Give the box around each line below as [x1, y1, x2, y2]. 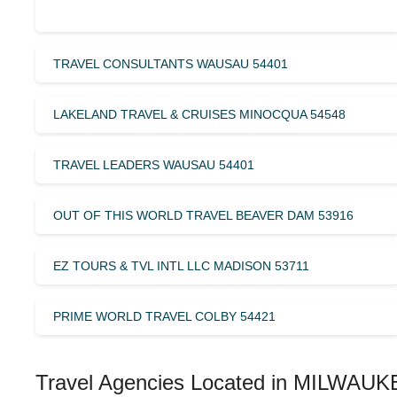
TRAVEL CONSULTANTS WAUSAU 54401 [53, 56, 288, 71]
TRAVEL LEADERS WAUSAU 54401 [53, 157, 254, 172]
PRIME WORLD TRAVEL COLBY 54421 [53, 308, 276, 323]
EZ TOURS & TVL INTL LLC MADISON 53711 [53, 258, 309, 273]
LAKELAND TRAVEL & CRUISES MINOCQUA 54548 [53, 106, 346, 121]
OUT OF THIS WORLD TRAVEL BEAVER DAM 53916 [53, 207, 354, 222]
